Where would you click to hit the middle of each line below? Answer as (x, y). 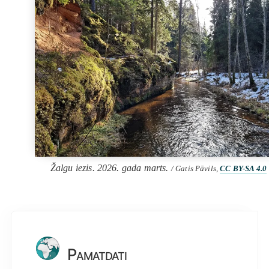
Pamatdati (93, 254)
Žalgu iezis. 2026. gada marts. (110, 168)
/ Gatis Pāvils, (195, 168)
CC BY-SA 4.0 (243, 168)
